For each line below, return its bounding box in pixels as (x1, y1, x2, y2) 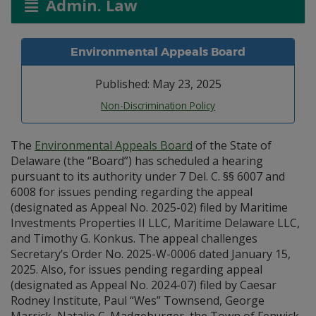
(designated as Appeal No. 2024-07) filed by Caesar (11, 277, 276, 293)
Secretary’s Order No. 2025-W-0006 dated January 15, (11, 246, 291, 262)
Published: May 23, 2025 (95, 76, 221, 92)
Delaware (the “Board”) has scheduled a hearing (11, 153, 263, 169)
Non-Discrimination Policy (101, 99, 215, 112)
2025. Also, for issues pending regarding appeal (11, 262, 262, 277)
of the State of (193, 138, 272, 153)
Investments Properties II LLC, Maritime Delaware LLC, (11, 215, 300, 231)
